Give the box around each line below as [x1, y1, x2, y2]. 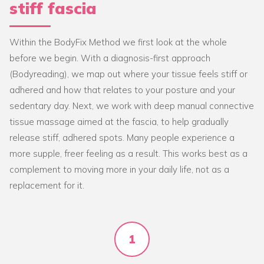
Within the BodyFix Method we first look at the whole [9, 37, 227, 48]
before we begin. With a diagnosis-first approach [9, 52, 210, 64]
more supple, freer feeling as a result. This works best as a [9, 148, 247, 160]
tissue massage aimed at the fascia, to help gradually [9, 116, 229, 128]
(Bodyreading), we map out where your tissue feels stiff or [9, 68, 247, 80]
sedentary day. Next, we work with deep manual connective [9, 100, 254, 112]
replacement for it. [9, 180, 84, 192]
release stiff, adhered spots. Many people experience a [9, 132, 235, 144]
